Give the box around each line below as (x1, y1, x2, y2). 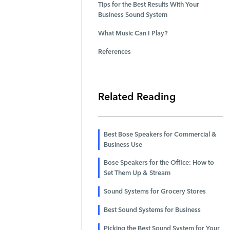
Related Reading (98, 90, 176, 103)
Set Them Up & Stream (103, 169, 170, 177)
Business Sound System (98, 11, 167, 19)
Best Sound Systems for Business (103, 205, 201, 214)
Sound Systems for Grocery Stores (103, 187, 206, 196)
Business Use (103, 140, 142, 148)
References (98, 48, 131, 56)
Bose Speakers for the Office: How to (103, 159, 214, 167)
